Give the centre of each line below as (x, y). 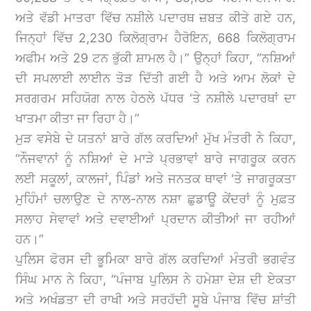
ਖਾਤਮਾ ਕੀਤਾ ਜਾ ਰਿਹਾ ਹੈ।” (78, 118)
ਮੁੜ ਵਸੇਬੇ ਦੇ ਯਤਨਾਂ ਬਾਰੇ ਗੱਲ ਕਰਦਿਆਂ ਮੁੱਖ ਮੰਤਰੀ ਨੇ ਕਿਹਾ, (155, 138)
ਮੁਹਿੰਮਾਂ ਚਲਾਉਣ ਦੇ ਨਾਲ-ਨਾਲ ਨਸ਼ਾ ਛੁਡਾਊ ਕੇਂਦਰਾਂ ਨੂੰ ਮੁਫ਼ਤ (155, 199)
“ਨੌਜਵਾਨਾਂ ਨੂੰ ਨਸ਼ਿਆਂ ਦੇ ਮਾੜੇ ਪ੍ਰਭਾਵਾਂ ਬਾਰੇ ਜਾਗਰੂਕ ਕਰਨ (155, 158)
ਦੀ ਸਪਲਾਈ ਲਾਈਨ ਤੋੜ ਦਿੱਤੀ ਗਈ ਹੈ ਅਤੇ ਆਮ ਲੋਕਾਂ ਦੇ (155, 78)
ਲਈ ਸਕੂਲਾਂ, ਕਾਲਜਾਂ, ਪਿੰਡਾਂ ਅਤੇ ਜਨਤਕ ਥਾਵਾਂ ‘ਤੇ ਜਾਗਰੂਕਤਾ (155, 178)
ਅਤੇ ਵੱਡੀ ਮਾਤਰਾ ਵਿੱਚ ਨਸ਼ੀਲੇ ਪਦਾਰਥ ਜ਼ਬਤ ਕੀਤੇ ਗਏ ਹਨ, (155, 17)
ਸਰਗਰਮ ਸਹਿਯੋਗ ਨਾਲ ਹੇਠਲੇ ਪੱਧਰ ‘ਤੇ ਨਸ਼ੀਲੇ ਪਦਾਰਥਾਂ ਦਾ (155, 98)
